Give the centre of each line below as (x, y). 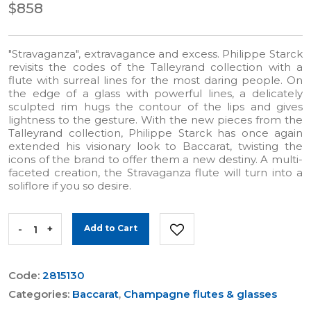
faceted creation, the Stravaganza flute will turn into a (155, 173)
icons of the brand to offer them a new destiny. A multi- (155, 159)
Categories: (40, 294)
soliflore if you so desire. (70, 186)
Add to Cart (111, 228)
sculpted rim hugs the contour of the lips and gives (155, 107)
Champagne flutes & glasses (200, 294)
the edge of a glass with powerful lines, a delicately (155, 93)
